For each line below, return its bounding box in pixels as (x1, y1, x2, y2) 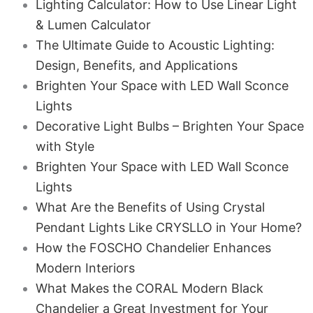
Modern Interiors (35, 261, 135, 275)
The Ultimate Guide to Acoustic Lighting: (35, 38, 275, 52)
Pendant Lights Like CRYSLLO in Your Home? (35, 220, 302, 235)
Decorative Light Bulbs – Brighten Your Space (35, 119, 304, 133)
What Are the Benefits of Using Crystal (35, 200, 265, 214)
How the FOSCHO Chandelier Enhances (35, 240, 271, 255)
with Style (35, 139, 94, 154)
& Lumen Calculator (35, 17, 151, 32)
